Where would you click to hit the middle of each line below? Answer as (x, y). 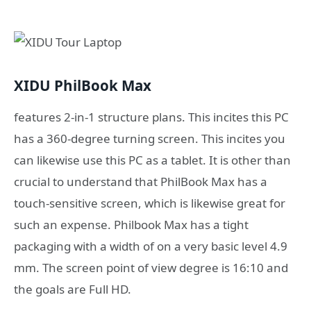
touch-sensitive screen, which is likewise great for (150, 203)
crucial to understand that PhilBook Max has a (141, 182)
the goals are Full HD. (73, 289)
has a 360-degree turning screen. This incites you (150, 139)
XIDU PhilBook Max (83, 85)
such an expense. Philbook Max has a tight (131, 225)
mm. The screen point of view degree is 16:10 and (151, 268)
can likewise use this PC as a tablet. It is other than (152, 160)
